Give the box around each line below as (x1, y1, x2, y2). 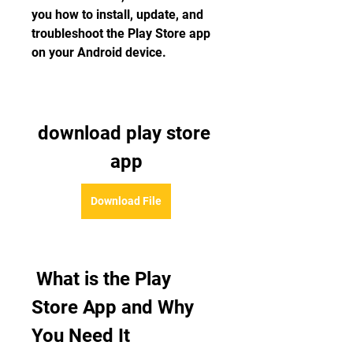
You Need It (32, 325, 130, 347)
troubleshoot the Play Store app (32, 26, 210, 41)
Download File (91, 195, 162, 207)
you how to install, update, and (32, 7, 203, 22)
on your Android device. (32, 45, 166, 60)
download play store (37, 122, 210, 144)
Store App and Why (32, 296, 194, 318)
